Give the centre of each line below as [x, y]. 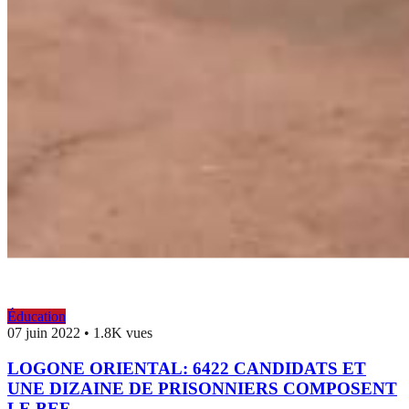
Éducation [37, 317]
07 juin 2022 [44, 333]
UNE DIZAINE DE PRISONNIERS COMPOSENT [202, 388]
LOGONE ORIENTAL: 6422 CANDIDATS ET [187, 368]
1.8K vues [123, 333]
